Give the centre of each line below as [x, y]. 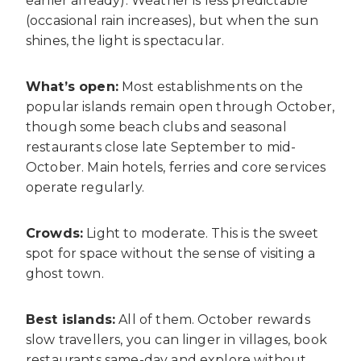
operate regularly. [85, 187]
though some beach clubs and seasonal [156, 127]
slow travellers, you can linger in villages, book [176, 339]
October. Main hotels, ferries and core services [176, 167]
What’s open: [72, 86]
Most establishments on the [211, 86]
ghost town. [65, 273]
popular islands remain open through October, [180, 106]
